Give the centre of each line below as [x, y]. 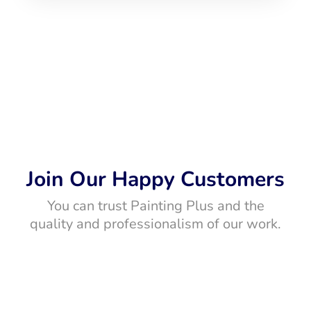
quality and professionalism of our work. [155, 224]
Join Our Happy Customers [155, 180]
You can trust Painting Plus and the [155, 206]
